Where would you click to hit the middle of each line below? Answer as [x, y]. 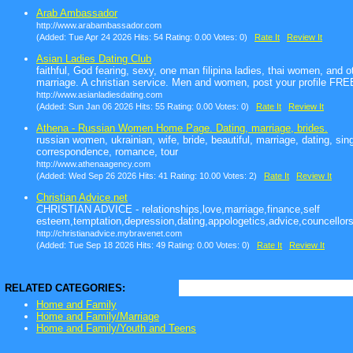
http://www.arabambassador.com [99, 26]
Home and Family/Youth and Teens [116, 328]
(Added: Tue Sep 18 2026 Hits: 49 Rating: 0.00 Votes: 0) [147, 245]
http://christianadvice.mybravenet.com [109, 234]
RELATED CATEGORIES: [65, 288]
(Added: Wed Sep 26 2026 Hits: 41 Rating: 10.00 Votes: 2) [150, 176]
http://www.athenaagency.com [93, 164]
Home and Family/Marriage [98, 316]
